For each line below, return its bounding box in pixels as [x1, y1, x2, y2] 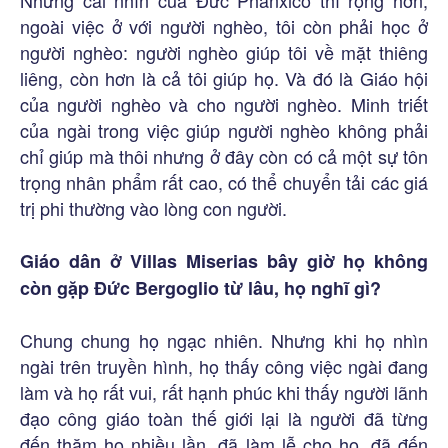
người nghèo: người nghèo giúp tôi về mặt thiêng [20, 38, 428, 65]
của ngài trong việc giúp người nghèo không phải [20, 116, 428, 143]
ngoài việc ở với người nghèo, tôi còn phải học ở [20, 12, 428, 39]
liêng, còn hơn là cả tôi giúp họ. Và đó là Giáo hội [20, 64, 428, 91]
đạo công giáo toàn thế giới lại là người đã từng [20, 404, 428, 431]
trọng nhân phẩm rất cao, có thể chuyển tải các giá [20, 168, 428, 195]
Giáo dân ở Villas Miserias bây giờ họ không [20, 247, 428, 274]
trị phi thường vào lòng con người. [20, 194, 287, 221]
